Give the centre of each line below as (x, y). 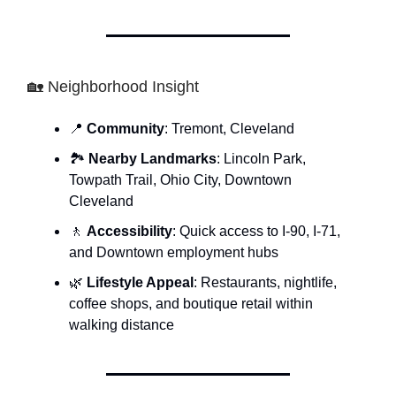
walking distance (122, 325)
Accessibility (129, 232)
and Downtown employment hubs (174, 253)
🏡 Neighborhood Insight (113, 87)
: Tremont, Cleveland (229, 129)
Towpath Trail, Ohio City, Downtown (180, 180)
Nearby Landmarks (152, 159)
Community (126, 129)
